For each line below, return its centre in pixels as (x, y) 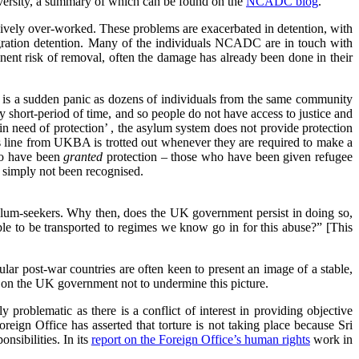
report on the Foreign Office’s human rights (200, 340)
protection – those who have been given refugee (228, 157)
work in (331, 340)
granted (83, 157)
